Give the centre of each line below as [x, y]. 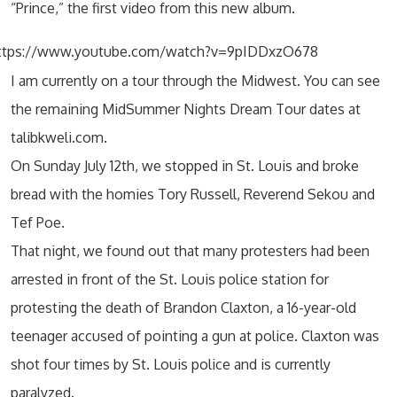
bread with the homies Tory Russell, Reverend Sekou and [193, 194]
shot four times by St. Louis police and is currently [171, 364]
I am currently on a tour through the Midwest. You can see [195, 81]
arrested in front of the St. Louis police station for [170, 279]
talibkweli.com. [59, 137]
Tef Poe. [38, 222]
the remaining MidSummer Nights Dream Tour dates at [186, 109]
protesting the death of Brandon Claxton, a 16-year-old [183, 307]
